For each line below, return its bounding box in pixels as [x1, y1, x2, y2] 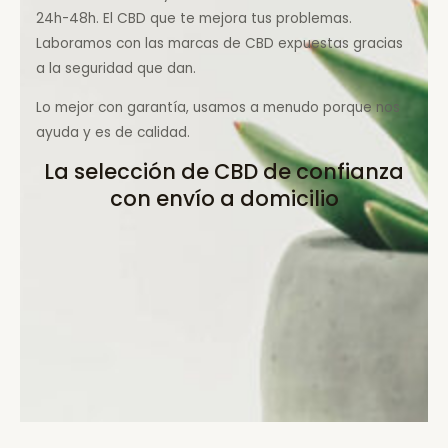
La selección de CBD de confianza [44, 157, 404, 187]
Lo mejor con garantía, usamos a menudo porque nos [36, 97, 401, 117]
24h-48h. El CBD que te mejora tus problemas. [36, 8, 353, 28]
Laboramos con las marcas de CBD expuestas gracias [36, 33, 404, 53]
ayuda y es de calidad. [36, 122, 191, 142]
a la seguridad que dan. [36, 58, 197, 78]
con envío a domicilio [109, 184, 339, 214]
